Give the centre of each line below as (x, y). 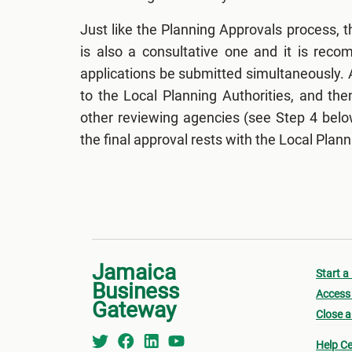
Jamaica (134, 272)
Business (136, 291)
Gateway (134, 310)
